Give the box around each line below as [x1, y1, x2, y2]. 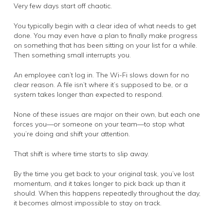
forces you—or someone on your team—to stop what [14, 120, 184, 129]
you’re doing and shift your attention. [14, 129, 130, 139]
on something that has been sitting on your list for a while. [14, 41, 197, 50]
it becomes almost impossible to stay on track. [14, 199, 162, 208]
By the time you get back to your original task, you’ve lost [14, 169, 194, 179]
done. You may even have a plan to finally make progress [14, 31, 198, 40]
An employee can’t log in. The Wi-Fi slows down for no [14, 71, 189, 80]
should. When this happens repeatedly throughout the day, [14, 189, 200, 198]
